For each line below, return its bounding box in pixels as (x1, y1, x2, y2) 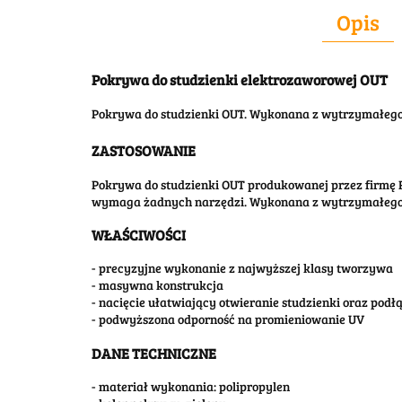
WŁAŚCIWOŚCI (92, 223, 186, 245)
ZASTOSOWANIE (92, 140, 196, 162)
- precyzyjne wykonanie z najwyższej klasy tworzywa (92, 259, 393, 277)
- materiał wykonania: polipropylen (92, 378, 290, 395)
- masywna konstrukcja (92, 276, 223, 294)
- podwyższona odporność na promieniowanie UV (92, 310, 364, 328)
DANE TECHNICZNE (92, 342, 216, 363)
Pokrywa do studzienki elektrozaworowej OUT (92, 69, 388, 91)
